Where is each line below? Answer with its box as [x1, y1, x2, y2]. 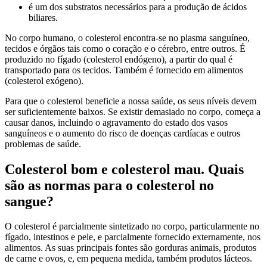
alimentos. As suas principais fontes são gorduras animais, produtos [5, 243, 256, 253]
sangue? [5, 193, 54, 209]
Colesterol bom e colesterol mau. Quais [5, 161, 244, 177]
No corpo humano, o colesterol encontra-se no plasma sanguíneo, [5, 32, 250, 43]
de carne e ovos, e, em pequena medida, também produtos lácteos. [5, 253, 252, 264]
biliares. [29, 12, 58, 23]
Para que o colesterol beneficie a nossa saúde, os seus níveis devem [5, 95, 256, 106]
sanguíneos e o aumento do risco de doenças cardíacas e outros [5, 128, 240, 138]
